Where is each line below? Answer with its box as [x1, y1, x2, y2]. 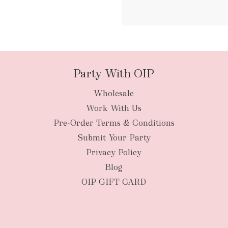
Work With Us [86, 103, 142, 114]
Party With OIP [73, 66, 155, 81]
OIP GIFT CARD [81, 177, 147, 188]
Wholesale [94, 88, 134, 99]
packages [150, 26, 185, 38]
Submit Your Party [77, 132, 151, 144]
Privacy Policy [86, 147, 142, 158]
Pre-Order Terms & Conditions [53, 118, 175, 129]
